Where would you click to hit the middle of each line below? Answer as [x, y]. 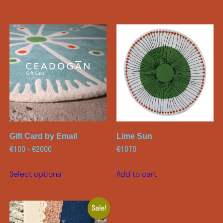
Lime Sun [134, 136]
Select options [35, 174]
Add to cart [137, 174]
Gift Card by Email [43, 136]
